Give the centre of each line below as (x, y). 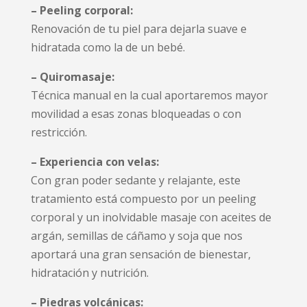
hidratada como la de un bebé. (108, 47)
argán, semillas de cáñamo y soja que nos (136, 235)
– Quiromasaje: (72, 76)
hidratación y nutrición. (89, 272)
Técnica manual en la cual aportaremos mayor (149, 95)
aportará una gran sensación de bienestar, (140, 254)
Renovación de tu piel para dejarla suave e (138, 28)
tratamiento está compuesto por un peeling (143, 198)
